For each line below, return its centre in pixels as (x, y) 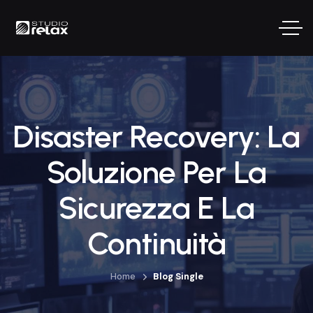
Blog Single (178, 276)
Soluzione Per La (156, 172)
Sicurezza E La (156, 208)
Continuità (156, 243)
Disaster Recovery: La (156, 136)
